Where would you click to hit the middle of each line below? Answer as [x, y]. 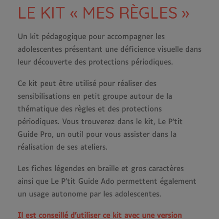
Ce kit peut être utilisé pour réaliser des [87, 84]
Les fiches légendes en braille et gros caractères [101, 169]
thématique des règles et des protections [90, 109]
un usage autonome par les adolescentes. [89, 194]
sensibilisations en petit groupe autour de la [95, 97]
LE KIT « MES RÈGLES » [103, 12]
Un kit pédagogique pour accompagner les [91, 37]
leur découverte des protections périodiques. [95, 62]
